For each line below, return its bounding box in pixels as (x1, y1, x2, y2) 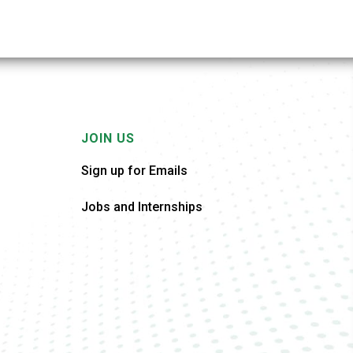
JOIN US (80, 130, 135, 146)
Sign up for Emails (80, 162, 188, 178)
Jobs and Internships (80, 199, 203, 214)
